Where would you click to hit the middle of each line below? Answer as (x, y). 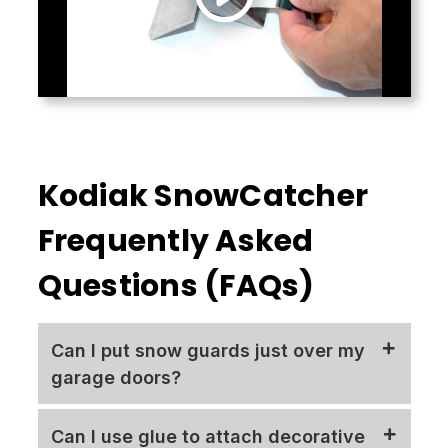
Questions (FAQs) (176, 286)
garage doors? (116, 377)
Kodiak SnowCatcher (202, 196)
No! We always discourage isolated (183, 423)
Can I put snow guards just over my (208, 350)
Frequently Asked (175, 241)
